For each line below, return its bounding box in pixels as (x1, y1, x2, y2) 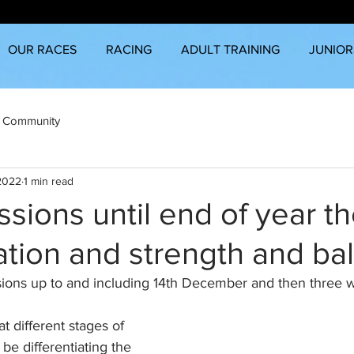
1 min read (24, 174, 73, 187)
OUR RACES (7, 43, 77, 56)
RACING (105, 43, 152, 56)
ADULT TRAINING (180, 43, 280, 56)
